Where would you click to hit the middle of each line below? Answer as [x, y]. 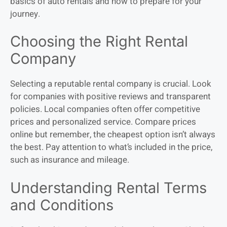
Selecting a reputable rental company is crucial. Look [111, 84]
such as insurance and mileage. [70, 160]
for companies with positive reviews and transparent [110, 97]
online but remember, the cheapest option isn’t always [113, 135]
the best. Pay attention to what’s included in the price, [111, 147]
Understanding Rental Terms [108, 187]
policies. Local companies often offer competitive [105, 109]
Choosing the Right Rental [99, 42]
